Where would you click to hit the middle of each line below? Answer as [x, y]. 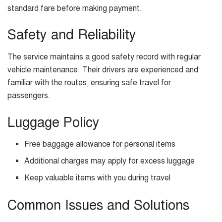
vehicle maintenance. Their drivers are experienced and [103, 70]
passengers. [29, 95]
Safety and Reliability [72, 35]
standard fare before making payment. [75, 8]
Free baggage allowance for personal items [100, 144]
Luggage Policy [54, 122]
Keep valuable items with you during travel [98, 178]
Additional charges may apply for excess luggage [110, 161]
